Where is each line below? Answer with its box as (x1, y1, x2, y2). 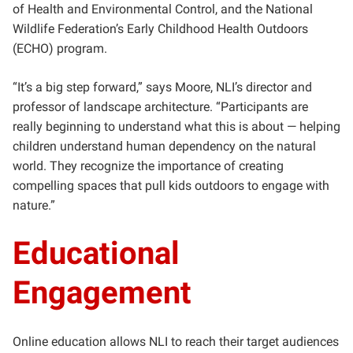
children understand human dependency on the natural (13, 139, 316, 154)
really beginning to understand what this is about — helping (13, 119, 340, 134)
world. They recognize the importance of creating (13, 158, 284, 173)
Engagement (13, 274, 191, 311)
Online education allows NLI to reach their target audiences (13, 334, 339, 349)
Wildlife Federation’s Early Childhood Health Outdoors (13, 21, 308, 36)
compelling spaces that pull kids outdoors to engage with (13, 178, 329, 193)
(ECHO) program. (13, 41, 107, 56)
